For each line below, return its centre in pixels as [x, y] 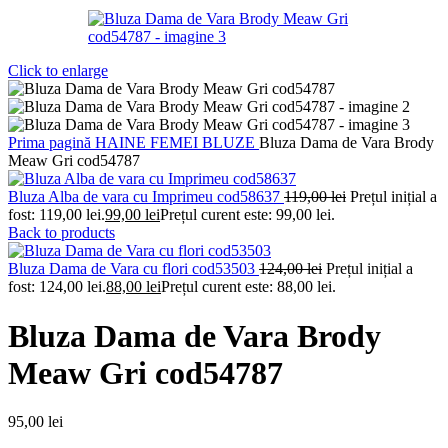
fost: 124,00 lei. [57, 287]
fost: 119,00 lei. [56, 215]
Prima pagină [51, 143]
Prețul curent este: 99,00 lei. [247, 215]
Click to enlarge [58, 71]
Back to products [61, 233]
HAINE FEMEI [148, 143]
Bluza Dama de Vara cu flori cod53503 [133, 269]
